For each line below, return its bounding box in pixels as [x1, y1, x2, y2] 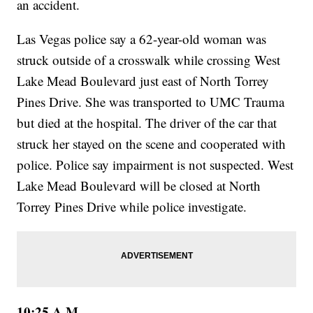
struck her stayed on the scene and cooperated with [17, 135, 286, 153]
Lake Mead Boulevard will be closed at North [17, 177, 261, 195]
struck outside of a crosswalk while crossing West [17, 51, 281, 69]
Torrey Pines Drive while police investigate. [17, 198, 247, 216]
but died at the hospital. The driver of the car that [17, 114, 277, 132]
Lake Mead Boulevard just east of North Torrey [17, 72, 270, 90]
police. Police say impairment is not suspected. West [17, 156, 294, 174]
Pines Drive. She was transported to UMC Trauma [17, 93, 285, 111]
